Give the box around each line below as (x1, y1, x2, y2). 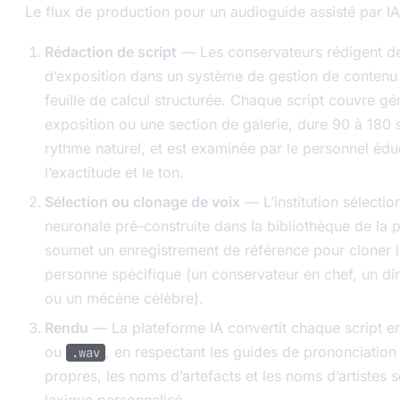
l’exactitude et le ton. (45, 162, 184, 181)
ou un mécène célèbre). (45, 288, 204, 307)
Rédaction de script (45, 42, 177, 61)
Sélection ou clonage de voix (45, 192, 240, 211)
